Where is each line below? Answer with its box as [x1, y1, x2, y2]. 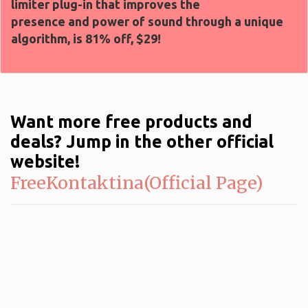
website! [10, 151, 80, 171]
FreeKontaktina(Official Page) [10, 171, 263, 194]
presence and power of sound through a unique [11, 14, 283, 28]
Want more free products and [10, 111, 252, 131]
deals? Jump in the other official [10, 131, 274, 151]
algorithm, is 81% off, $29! [11, 31, 161, 45]
